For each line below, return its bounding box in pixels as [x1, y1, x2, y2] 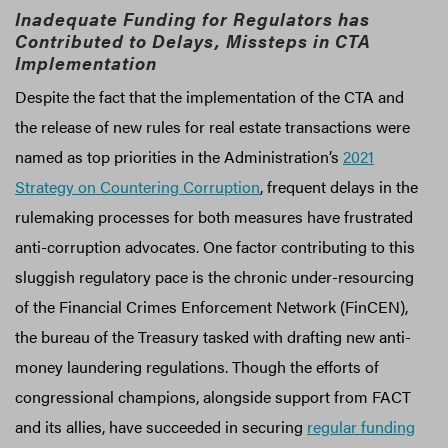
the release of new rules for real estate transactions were [15, 114, 410, 138]
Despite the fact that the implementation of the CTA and [15, 84, 404, 108]
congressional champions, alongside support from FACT [15, 384, 411, 408]
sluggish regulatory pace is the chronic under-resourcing [15, 264, 414, 288]
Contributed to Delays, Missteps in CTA [15, 27, 371, 53]
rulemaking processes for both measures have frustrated [15, 204, 413, 228]
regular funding [307, 414, 415, 438]
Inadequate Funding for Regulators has [15, 5, 370, 31]
